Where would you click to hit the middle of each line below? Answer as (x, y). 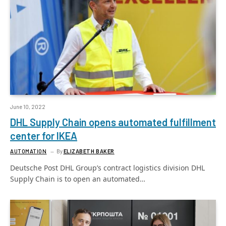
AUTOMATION (29, 151)
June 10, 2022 (28, 106)
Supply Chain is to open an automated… (78, 179)
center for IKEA (44, 135)
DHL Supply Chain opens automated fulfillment (113, 122)
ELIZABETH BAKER (89, 151)
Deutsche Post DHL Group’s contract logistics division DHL (107, 167)
